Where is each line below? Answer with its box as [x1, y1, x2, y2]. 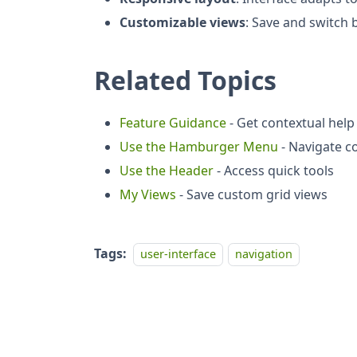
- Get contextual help [226, 113, 355, 131]
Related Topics [94, 62, 277, 97]
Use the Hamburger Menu [120, 137, 278, 155]
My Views [120, 185, 176, 203]
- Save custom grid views [176, 185, 328, 203]
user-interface [140, 245, 216, 261]
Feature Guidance [120, 113, 226, 131]
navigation [235, 245, 293, 261]
